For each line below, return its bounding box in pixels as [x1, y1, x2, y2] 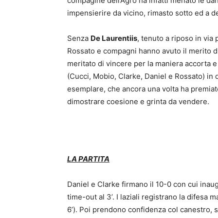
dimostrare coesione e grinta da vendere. [67, 97, 209, 107]
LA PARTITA [67, 154, 109, 164]
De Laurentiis [91, 34, 137, 43]
